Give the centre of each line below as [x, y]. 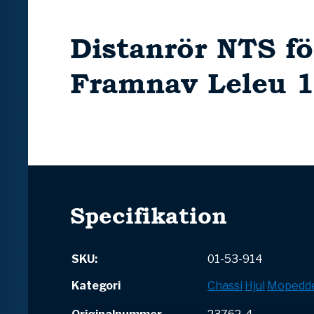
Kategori [96, 286]
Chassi [225, 286]
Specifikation [149, 216]
